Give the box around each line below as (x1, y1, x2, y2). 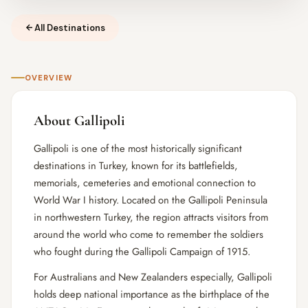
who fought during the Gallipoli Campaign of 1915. (34, 243, 250, 259)
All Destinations (34, 21, 105, 34)
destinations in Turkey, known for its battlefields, (34, 157, 238, 173)
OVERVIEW (25, 72, 72, 82)
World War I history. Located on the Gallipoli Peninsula (34, 192, 267, 208)
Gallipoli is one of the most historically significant (34, 140, 242, 156)
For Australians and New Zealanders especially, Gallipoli (34, 269, 272, 285)
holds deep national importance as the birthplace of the (34, 286, 269, 302)
